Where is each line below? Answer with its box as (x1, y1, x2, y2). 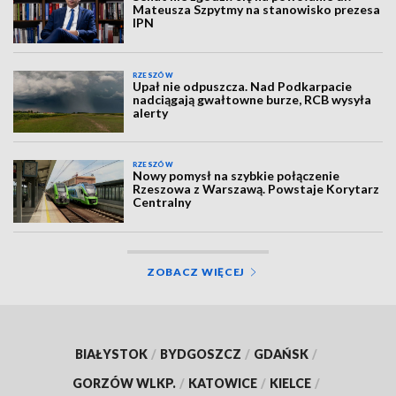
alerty (133, 104, 169, 120)
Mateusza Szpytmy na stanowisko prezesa (133, 2, 381, 18)
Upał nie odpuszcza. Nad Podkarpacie (133, 78, 353, 94)
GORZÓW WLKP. (72, 375, 176, 391)
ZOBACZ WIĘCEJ (146, 264, 246, 278)
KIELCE (270, 375, 311, 391)
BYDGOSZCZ (160, 346, 241, 362)
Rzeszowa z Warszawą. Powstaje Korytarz (133, 181, 380, 197)
